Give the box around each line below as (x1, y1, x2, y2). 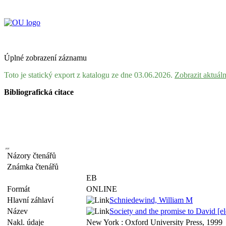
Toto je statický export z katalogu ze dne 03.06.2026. (4, 71, 175, 79)
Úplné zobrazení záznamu (4, 53, 87, 62)
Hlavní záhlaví (7, 196, 58, 204)
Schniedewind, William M (109, 196, 193, 204)
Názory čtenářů (7, 151, 60, 160)
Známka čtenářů (7, 162, 63, 171)
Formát (7, 185, 34, 193)
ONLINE (86, 185, 117, 193)
